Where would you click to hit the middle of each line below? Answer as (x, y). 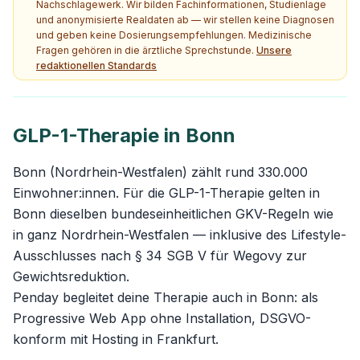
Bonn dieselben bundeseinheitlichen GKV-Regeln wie (173, 214)
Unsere (274, 50)
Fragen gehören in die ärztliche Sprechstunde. (145, 50)
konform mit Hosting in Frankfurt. (116, 339)
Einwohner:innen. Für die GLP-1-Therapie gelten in (166, 193)
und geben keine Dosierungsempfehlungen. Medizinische (174, 35)
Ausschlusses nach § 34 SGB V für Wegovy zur (160, 256)
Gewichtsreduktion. (71, 276)
